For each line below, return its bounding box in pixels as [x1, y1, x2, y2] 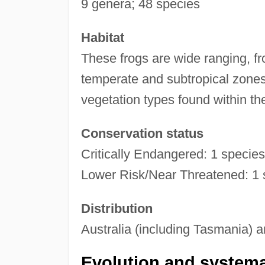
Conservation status [80, 125, 203, 141]
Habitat [80, 30, 124, 45]
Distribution [80, 201, 153, 216]
